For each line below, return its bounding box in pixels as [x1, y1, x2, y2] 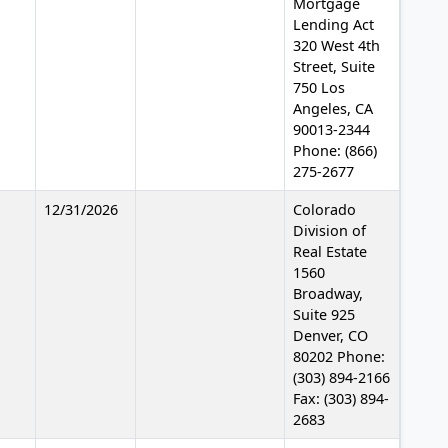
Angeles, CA [293, 98, 373, 118]
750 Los [293, 77, 345, 97]
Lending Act [293, 14, 374, 34]
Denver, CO [293, 325, 368, 345]
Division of [293, 220, 366, 240]
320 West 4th [293, 35, 380, 55]
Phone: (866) [293, 140, 377, 160]
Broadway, [293, 283, 363, 303]
